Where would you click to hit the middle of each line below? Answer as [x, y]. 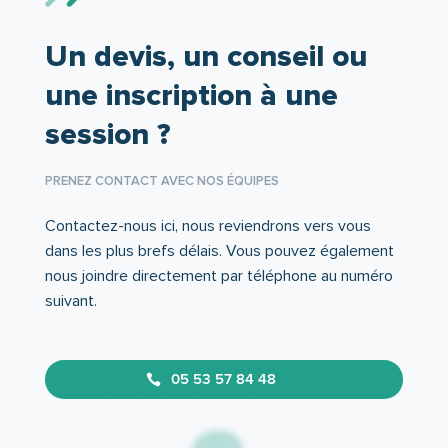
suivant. [70, 300]
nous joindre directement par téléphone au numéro [218, 275]
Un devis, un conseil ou [205, 56]
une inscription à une [191, 95]
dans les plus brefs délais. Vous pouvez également [219, 250]
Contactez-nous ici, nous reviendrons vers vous [207, 225]
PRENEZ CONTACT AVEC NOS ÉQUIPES [161, 180]
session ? [107, 134]
